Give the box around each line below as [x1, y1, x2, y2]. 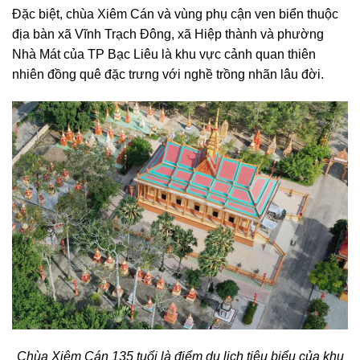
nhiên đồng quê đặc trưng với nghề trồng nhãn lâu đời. [12, 67, 324, 82]
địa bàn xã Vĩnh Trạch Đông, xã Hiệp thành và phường [12, 27, 324, 42]
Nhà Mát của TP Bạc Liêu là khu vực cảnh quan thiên [12, 47, 316, 62]
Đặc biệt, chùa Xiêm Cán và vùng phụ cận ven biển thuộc [12, 7, 338, 22]
